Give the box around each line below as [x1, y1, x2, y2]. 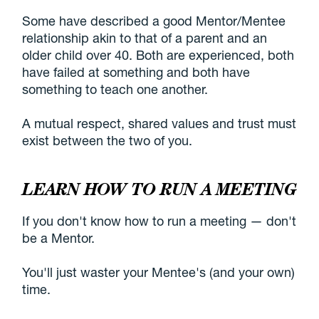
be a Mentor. [22, 229, 95, 246]
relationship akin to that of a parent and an [22, 29, 268, 46]
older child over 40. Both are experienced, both [22, 46, 295, 63]
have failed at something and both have [22, 63, 251, 80]
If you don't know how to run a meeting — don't [22, 212, 297, 229]
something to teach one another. [22, 80, 209, 97]
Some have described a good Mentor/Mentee [22, 12, 286, 28]
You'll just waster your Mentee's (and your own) [22, 263, 296, 280]
